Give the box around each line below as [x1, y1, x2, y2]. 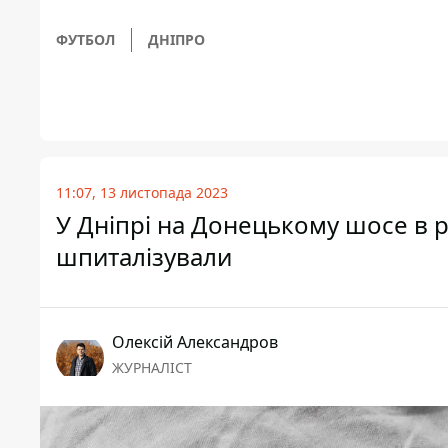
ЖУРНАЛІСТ [112, 358, 192, 378]
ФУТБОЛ [56, 30, 115, 50]
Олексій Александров [112, 331, 278, 354]
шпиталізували [56, 240, 232, 274]
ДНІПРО [148, 30, 205, 50]
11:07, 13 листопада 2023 [56, 183, 228, 203]
